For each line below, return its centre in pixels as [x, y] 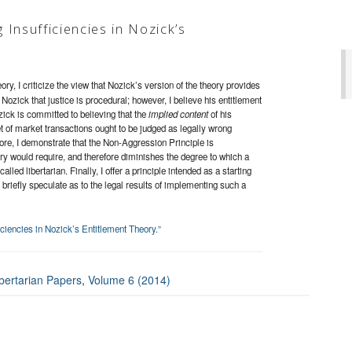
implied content [180, 114]
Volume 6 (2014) [129, 280]
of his [221, 114]
